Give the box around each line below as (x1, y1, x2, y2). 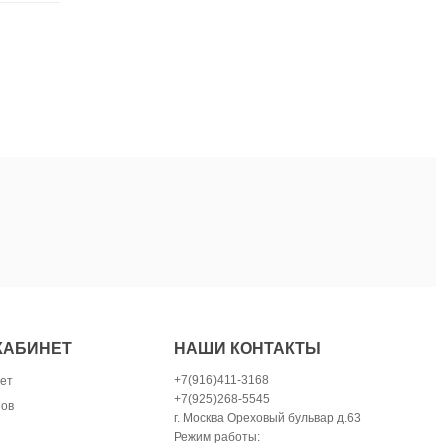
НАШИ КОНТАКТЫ (174, 339, 322, 357)
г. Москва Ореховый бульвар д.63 (174, 410, 362, 425)
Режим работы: (174, 429, 261, 444)
